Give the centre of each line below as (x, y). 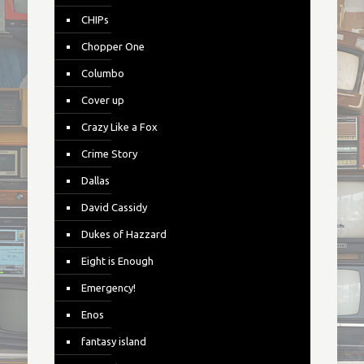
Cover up (102, 100)
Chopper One (113, 46)
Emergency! (108, 288)
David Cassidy (114, 207)
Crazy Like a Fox (119, 127)
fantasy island (113, 341)
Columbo (102, 73)
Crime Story (109, 154)
